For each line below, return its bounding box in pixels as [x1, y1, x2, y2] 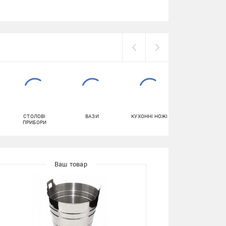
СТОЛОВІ [23, 114, 46, 119]
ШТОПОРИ [194, 114, 220, 119]
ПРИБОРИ [22, 120, 47, 125]
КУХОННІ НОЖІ [131, 114, 168, 119]
